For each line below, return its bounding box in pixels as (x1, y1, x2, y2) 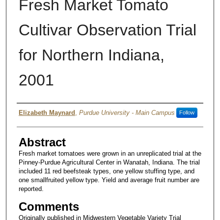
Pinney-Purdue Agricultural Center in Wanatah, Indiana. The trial (18, 158, 200, 166)
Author (16, 106, 51, 119)
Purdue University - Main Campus (79, 109, 175, 116)
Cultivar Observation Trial (18, 21, 196, 39)
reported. (18, 185, 44, 192)
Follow (179, 109, 194, 115)
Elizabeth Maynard (18, 109, 75, 116)
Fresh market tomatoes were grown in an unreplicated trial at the (18, 149, 201, 157)
